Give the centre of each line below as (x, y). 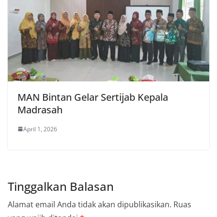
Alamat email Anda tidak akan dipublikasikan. (90, 204)
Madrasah (40, 109)
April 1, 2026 (40, 129)
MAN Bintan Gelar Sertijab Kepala (93, 97)
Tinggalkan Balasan (61, 186)
